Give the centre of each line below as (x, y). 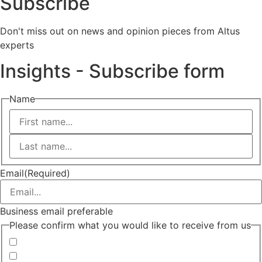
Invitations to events (65, 244)
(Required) (47, 173)
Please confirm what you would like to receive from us (130, 225)
